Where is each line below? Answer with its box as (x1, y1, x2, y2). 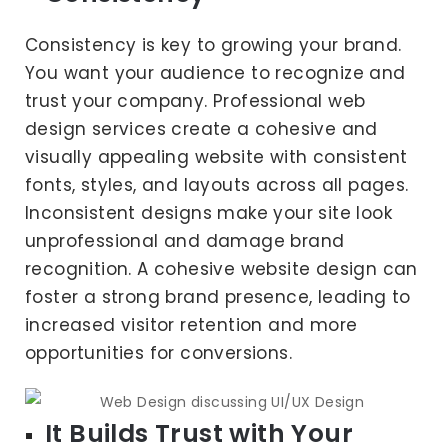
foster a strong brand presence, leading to (25, 285, 411, 310)
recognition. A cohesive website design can (25, 257, 418, 282)
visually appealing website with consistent (25, 145, 408, 170)
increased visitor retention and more (25, 313, 358, 338)
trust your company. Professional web (25, 89, 366, 114)
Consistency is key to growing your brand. (25, 33, 402, 58)
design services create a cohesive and (25, 117, 378, 142)
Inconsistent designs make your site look (25, 201, 392, 226)
